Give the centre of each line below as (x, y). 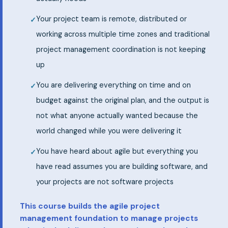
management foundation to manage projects (109, 219)
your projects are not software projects (105, 182)
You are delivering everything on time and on (113, 85)
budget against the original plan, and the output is (123, 101)
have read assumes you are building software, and (122, 167)
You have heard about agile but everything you (117, 151)
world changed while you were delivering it (109, 131)
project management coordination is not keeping (121, 50)
